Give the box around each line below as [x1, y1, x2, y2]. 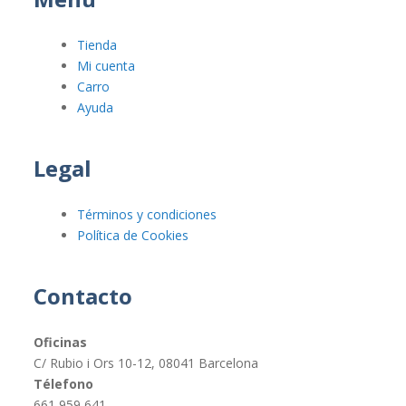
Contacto [34, 281, 133, 312]
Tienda [77, 36, 118, 54]
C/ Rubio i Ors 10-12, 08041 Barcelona [34, 354, 259, 372]
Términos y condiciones [77, 206, 217, 224]
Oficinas [34, 333, 88, 352]
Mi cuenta [77, 57, 136, 75]
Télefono [34, 375, 94, 393]
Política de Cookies [77, 227, 189, 245]
